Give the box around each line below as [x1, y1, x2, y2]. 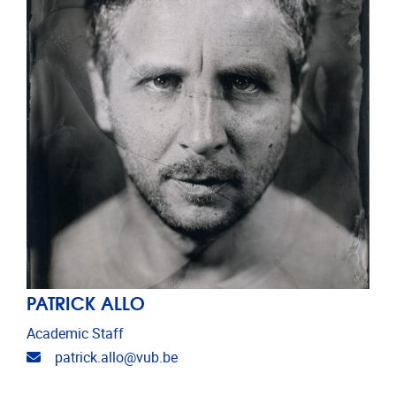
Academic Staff [27, 324, 124, 342]
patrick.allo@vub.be [55, 348, 178, 366]
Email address [40, 347, 128, 365]
